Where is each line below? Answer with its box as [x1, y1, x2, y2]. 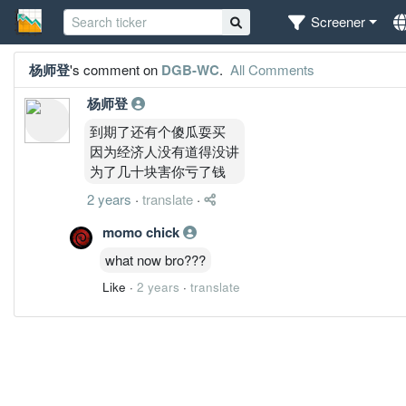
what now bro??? [105, 249, 206, 269]
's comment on [70, 59, 161, 79]
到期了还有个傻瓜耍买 [90, 121, 226, 140]
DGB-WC [161, 59, 219, 80]
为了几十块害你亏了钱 [90, 160, 226, 180]
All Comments [227, 59, 314, 79]
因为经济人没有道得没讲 [90, 140, 239, 160]
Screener [311, 12, 366, 32]
